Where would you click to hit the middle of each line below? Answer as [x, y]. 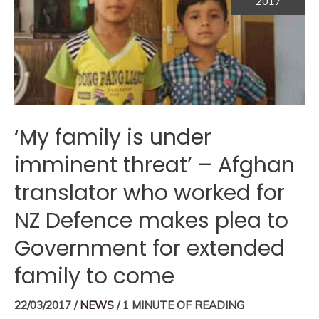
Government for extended [150, 249]
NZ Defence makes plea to [151, 221]
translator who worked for [150, 193]
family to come [94, 277]
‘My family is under [113, 138]
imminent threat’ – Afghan [155, 166]
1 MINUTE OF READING [183, 305]
